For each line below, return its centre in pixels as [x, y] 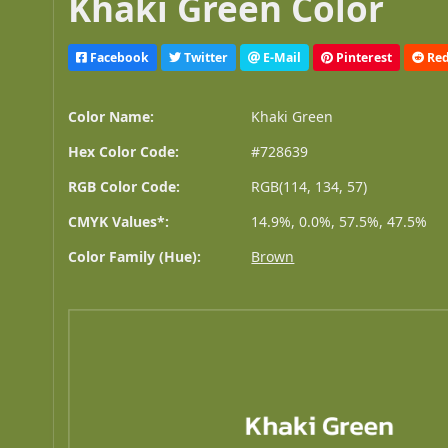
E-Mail [281, 57]
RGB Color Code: [124, 187]
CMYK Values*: [119, 222]
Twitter [205, 57]
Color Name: [111, 117]
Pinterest [363, 57]
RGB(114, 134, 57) [309, 187]
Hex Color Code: [124, 152]
